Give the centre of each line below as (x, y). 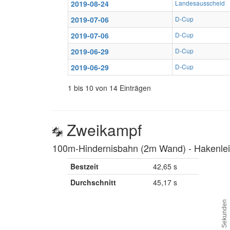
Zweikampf (102, 130)
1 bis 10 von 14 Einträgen (109, 88)
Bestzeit (84, 166)
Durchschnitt (93, 182)
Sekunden (224, 213)
